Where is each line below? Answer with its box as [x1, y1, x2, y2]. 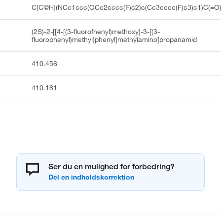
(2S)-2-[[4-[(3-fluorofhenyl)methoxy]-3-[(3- [32, 27, 160, 37]
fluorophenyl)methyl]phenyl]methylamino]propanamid [32, 35, 197, 44]
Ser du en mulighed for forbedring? [48, 162, 175, 172]
